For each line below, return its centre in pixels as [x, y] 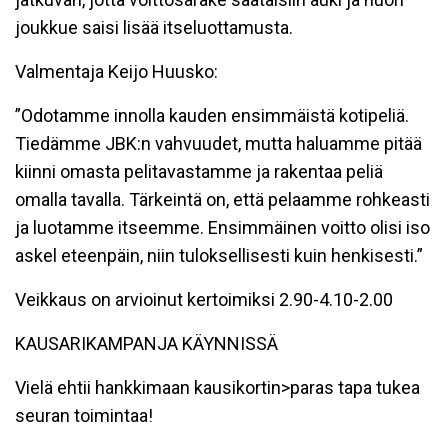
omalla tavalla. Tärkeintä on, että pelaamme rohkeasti [222, 199]
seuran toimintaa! [84, 415]
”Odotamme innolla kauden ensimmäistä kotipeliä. [212, 115]
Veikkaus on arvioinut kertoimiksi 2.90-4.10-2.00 [204, 299]
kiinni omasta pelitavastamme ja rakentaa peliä [199, 171]
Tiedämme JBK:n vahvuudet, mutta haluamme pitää [218, 143]
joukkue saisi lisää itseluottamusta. [154, 27]
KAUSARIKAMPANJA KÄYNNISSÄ [146, 343]
